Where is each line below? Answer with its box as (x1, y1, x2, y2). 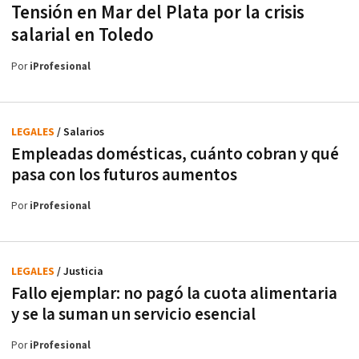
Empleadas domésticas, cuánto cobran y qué (11, 143, 339, 165)
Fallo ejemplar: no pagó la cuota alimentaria (11, 282, 337, 305)
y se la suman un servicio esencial (11, 303, 256, 325)
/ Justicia (57, 264, 103, 279)
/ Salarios (57, 124, 104, 139)
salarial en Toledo (11, 22, 154, 47)
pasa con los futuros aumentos (11, 163, 237, 186)
